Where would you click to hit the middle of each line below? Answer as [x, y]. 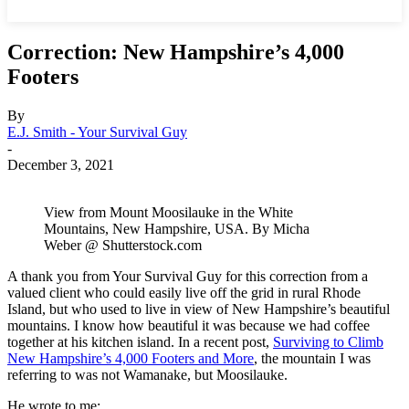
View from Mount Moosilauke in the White [168, 212]
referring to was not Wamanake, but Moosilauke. [147, 374]
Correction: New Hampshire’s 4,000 [176, 52]
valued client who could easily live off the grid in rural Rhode [184, 292]
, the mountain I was [312, 358]
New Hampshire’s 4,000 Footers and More [131, 358]
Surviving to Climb [328, 341]
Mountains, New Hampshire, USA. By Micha [177, 228]
